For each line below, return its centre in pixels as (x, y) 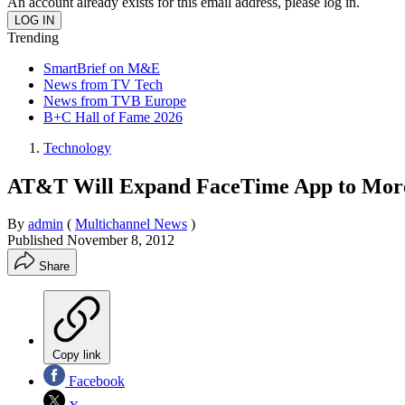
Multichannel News (131, 224)
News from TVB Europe (115, 100)
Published (37, 240)
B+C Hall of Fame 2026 (113, 117)
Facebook (95, 381)
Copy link (77, 355)
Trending (33, 37)
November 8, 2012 (121, 240)
